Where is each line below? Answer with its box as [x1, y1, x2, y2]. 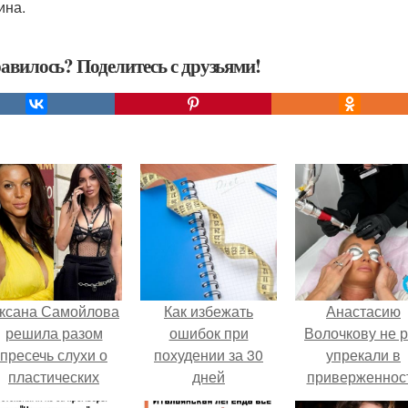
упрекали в [326, 344, 401, 365]
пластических [8, 366, 99, 387]
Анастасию [326, 301, 401, 321]
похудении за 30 [154, 344, 263, 365]
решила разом [5, 322, 103, 343]
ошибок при [168, 322, 249, 343]
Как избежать [164, 301, 253, 321]
